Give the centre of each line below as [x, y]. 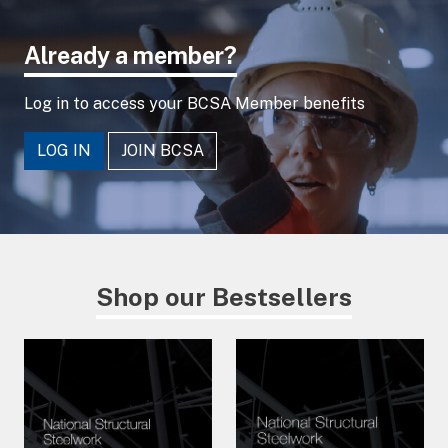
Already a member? [130, 55]
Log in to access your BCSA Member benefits [194, 103]
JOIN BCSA [162, 150]
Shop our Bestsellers [224, 297]
